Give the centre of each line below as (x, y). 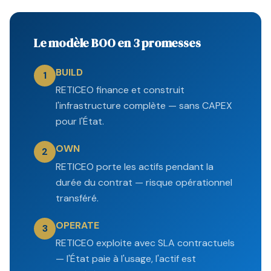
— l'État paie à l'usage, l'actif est (126, 258)
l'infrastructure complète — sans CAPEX (144, 106)
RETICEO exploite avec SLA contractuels (145, 243)
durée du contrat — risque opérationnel (144, 182)
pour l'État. (80, 122)
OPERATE (77, 225)
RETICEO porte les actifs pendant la (135, 166)
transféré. (77, 198)
